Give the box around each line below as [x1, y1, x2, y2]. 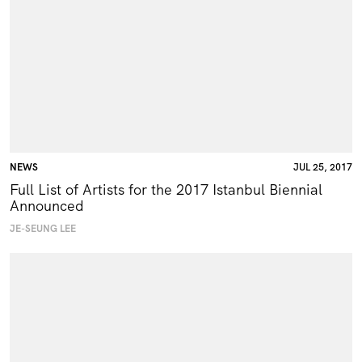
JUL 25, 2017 [293, 160, 352, 174]
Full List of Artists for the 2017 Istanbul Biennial [10, 179, 322, 199]
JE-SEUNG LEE [10, 221, 76, 235]
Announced [10, 196, 84, 215]
